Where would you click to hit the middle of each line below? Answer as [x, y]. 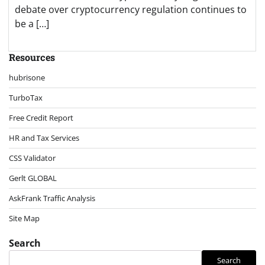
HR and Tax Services [44, 138]
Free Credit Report [41, 117]
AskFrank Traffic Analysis [52, 198]
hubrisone [27, 77]
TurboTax [26, 97]
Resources [32, 57]
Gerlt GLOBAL [33, 178]
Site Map [24, 218]
